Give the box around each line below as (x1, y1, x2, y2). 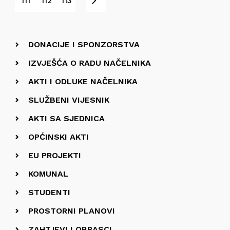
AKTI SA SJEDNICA (28, 113, 105, 123)
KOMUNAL (28, 169, 68, 179)
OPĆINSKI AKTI (28, 132, 89, 142)
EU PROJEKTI (28, 150, 81, 160)
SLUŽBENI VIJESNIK (28, 95, 109, 105)
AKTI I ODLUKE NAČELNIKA (28, 76, 138, 86)
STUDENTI (28, 187, 70, 197)
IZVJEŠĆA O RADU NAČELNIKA (28, 58, 151, 68)
